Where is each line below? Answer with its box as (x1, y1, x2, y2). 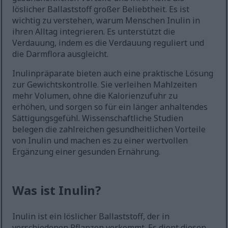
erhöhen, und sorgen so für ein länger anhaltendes (12, 101, 208, 113)
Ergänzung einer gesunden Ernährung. (12, 146, 161, 158)
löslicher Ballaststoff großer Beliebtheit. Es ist (12, 4, 190, 15)
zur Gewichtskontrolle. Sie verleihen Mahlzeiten (12, 79, 197, 91)
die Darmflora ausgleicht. (12, 48, 109, 60)
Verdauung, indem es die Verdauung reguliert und (12, 37, 205, 49)
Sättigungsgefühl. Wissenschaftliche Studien (12, 112, 184, 124)
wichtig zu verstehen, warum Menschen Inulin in (12, 15, 201, 26)
